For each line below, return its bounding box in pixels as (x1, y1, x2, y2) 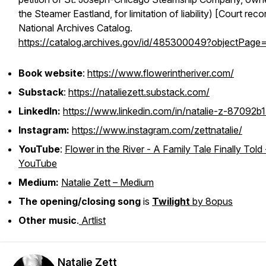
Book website (18, 67, 83, 79)
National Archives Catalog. (18, 22, 132, 34)
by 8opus (190, 195, 233, 207)
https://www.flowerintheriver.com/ (87, 67, 234, 79)
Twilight (152, 195, 190, 207)
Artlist (79, 214, 106, 226)
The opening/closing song (18, 195, 141, 207)
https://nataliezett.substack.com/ (68, 86, 210, 98)
